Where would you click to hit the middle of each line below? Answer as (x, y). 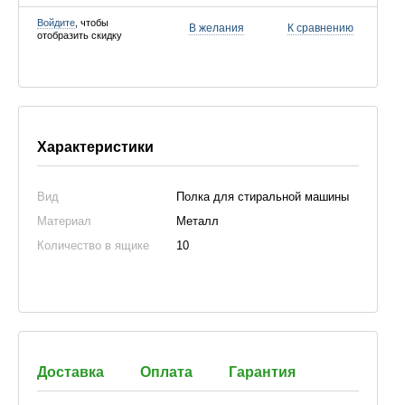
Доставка (71, 372)
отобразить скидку (80, 35)
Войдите (56, 23)
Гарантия (262, 372)
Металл (198, 221)
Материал (64, 221)
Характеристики (95, 147)
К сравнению (320, 28)
